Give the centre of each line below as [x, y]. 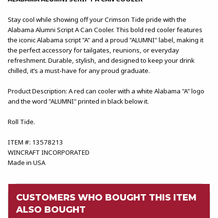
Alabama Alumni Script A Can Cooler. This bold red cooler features [105, 29]
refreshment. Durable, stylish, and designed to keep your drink [101, 60]
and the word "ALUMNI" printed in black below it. [78, 101]
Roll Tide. [21, 121]
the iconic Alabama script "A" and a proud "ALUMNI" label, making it [106, 40]
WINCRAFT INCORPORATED [49, 152]
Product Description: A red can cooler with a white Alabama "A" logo [106, 91]
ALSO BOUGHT [51, 209]
